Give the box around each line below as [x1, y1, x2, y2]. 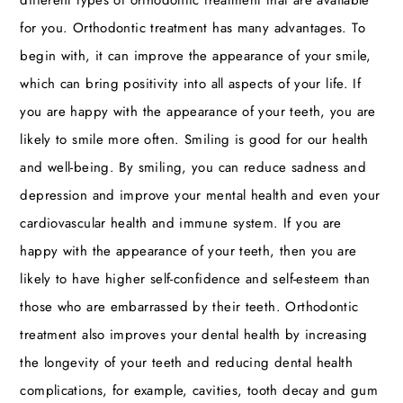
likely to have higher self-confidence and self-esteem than [20, 268, 371, 289]
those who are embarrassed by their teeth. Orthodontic [20, 296, 359, 317]
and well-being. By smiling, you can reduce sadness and [20, 157, 366, 177]
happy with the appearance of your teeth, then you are [20, 240, 357, 261]
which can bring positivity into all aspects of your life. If [20, 73, 362, 94]
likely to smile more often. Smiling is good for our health [20, 129, 369, 149]
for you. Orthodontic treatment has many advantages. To [20, 17, 365, 38]
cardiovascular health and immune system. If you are [20, 212, 342, 233]
